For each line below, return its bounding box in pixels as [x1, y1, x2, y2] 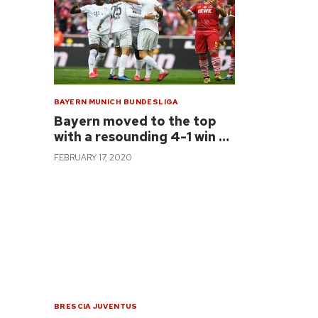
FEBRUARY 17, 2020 [54, 151, 133, 163]
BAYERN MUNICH [54, 97, 121, 106]
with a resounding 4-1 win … [54, 128, 230, 145]
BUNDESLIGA [123, 97, 178, 106]
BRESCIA [54, 301, 91, 311]
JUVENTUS [92, 301, 138, 311]
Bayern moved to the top [54, 112, 217, 129]
